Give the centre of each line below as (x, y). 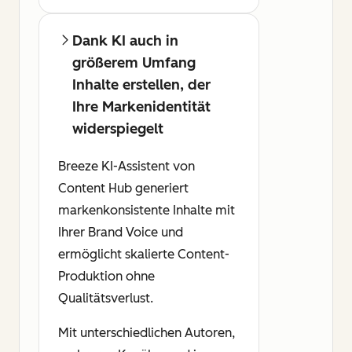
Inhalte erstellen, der (141, 84)
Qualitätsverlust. (106, 298)
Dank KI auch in (125, 40)
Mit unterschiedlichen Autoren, (147, 332)
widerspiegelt (118, 128)
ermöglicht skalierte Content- (144, 254)
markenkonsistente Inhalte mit (147, 210)
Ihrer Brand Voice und (121, 232)
